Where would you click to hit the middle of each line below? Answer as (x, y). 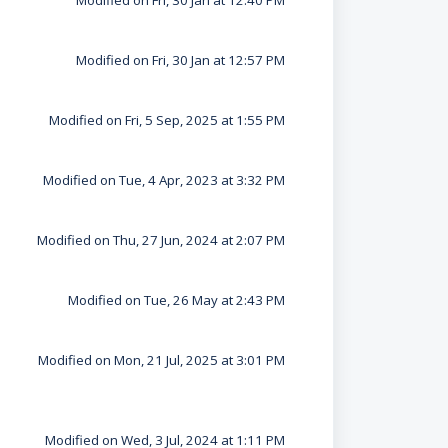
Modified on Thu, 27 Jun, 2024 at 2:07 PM (160, 240)
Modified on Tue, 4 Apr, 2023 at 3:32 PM (163, 180)
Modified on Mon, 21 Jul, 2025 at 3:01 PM (161, 360)
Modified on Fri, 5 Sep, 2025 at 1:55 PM (166, 120)
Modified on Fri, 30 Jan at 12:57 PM (180, 60)
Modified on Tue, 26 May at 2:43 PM (176, 300)
